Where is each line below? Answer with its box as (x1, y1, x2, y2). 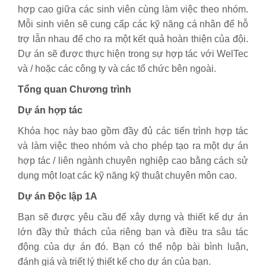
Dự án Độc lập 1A (18, 191, 97, 201)
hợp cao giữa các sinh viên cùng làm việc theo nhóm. (18, 4, 248, 14)
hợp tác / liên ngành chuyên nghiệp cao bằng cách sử (18, 156, 248, 166)
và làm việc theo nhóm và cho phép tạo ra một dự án (18, 141, 248, 151)
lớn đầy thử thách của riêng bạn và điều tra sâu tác (18, 227, 248, 237)
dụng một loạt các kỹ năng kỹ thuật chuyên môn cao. (18, 170, 237, 180)
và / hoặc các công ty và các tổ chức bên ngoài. (18, 64, 216, 74)
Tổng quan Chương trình (18, 84, 131, 94)
